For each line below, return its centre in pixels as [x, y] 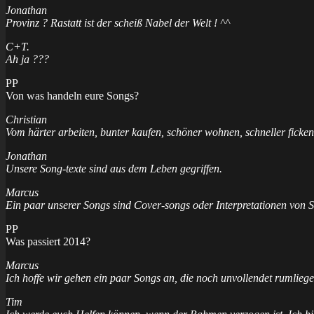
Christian [26, 119]
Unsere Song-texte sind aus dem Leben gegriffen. [114, 168]
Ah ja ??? [27, 59]
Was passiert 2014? [48, 241]
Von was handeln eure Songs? [72, 95]
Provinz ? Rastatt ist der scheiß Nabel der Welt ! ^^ [118, 22]
